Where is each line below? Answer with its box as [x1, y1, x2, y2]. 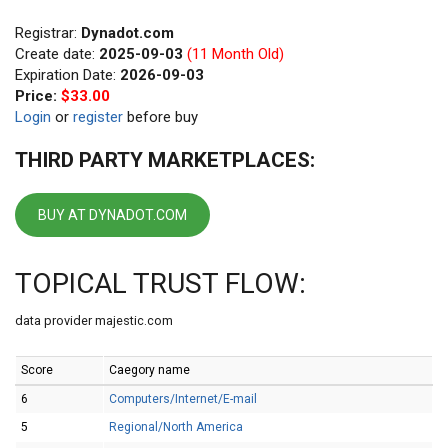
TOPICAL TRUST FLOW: [15, 267, 306, 300]
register [73, 108, 123, 126]
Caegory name [109, 363, 190, 377]
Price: [15, 87, 61, 105]
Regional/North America [109, 420, 243, 434]
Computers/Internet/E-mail [109, 392, 257, 406]
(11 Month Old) [183, 45, 284, 63]
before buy [123, 108, 198, 126]
